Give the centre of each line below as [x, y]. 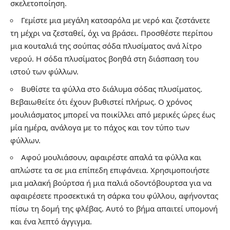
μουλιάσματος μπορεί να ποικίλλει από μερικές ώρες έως [113, 114]
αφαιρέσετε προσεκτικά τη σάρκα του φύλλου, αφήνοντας [114, 196]
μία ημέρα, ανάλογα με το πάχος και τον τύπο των [100, 127]
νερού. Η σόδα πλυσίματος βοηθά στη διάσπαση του [104, 59]
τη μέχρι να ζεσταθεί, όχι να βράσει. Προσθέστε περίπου [111, 33]
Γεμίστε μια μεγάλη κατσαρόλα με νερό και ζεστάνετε [116, 20]
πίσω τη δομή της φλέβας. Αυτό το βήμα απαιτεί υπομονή [114, 209]
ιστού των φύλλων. [44, 72]
